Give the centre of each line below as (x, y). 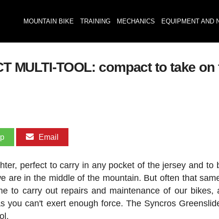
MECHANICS (136, 21)
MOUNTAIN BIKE (48, 21)
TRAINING (95, 21)
